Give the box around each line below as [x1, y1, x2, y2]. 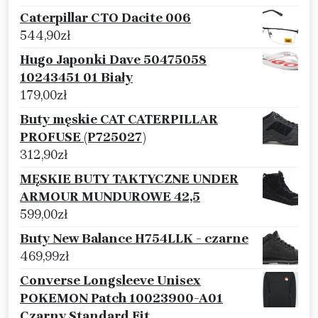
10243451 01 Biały [20, 70, 133, 86]
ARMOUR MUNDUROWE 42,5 [20, 189, 200, 205]
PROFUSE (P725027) [20, 129, 146, 146]
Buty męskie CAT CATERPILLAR [20, 111, 218, 128]
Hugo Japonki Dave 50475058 [20, 52, 207, 68]
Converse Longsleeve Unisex [20, 273, 201, 289]
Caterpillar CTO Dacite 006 [20, 10, 191, 26]
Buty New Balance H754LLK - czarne [20, 231, 248, 247]
